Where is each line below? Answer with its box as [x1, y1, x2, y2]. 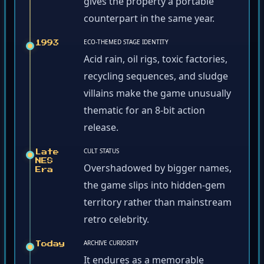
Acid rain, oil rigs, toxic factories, [84, 54, 227, 68]
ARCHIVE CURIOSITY [84, 240, 138, 249]
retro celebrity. [84, 214, 149, 228]
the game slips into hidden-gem [84, 180, 225, 194]
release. [84, 123, 118, 136]
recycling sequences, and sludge [84, 71, 228, 85]
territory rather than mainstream [84, 197, 232, 211]
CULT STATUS [84, 148, 119, 157]
